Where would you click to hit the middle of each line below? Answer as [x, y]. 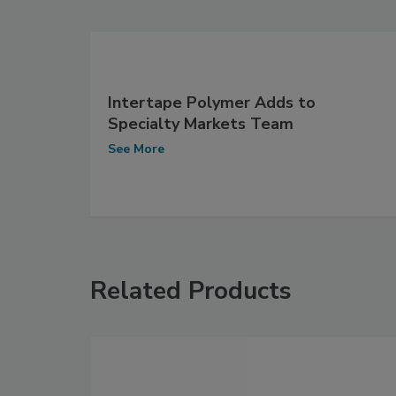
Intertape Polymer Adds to [212, 102]
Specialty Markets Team [201, 123]
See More [136, 148]
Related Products [191, 290]
